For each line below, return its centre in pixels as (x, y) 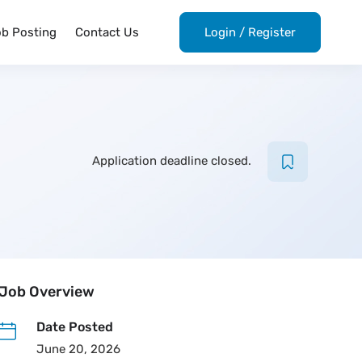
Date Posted (74, 327)
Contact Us (107, 32)
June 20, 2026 (78, 349)
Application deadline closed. (171, 161)
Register (271, 32)
